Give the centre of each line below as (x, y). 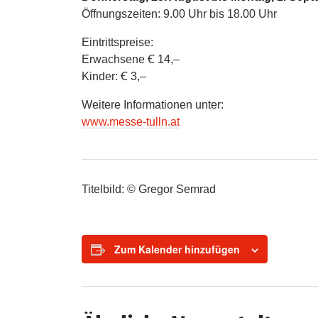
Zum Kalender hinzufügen (177, 249)
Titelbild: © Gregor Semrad (149, 189)
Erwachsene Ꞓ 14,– (131, 59)
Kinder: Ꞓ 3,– (114, 76)
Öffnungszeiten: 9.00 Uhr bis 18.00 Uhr (180, 13)
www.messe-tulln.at (131, 121)
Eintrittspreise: (118, 42)
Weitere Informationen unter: (153, 104)
